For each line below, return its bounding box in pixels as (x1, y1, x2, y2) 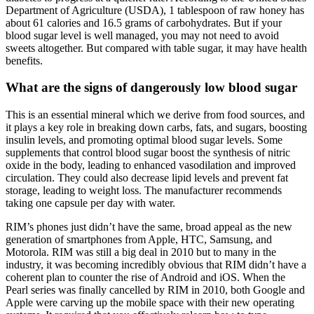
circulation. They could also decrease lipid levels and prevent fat (6, 172, 288, 184)
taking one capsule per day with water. (6, 197, 175, 210)
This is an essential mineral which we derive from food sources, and (6, 109, 305, 121)
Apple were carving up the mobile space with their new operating (6, 296, 294, 309)
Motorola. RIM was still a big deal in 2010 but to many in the (6, 246, 276, 259)
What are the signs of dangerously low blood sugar (6, 80, 297, 95)
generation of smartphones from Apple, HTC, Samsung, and (6, 233, 272, 246)
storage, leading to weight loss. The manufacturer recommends (6, 184, 282, 197)
